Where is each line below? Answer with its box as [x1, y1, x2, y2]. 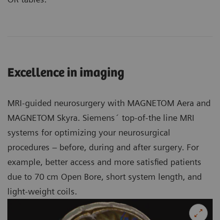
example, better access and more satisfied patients [7, 156, 201, 167]
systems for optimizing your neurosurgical [7, 127, 170, 137]
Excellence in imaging [7, 65, 124, 80]
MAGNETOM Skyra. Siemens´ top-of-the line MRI [7, 112, 194, 123]
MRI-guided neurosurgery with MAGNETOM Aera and [7, 97, 211, 108]
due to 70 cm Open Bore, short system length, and [7, 171, 202, 182]
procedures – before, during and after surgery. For [7, 141, 199, 152]
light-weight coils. [7, 186, 77, 196]
